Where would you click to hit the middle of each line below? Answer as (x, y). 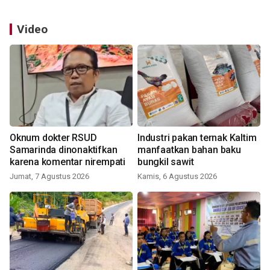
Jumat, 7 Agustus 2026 (49, 177)
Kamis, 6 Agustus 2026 (177, 177)
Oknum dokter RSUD (53, 138)
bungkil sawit (166, 162)
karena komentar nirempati (67, 162)
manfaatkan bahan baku (189, 150)
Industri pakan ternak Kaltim (197, 138)
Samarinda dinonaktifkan (64, 150)
